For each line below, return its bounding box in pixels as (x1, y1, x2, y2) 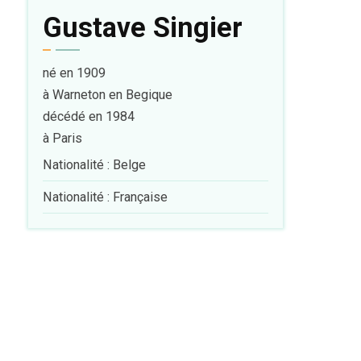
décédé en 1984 (42, 109, 135, 125)
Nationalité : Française (42, 189, 168, 205)
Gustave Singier (42, 11, 243, 44)
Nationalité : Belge (42, 157, 146, 173)
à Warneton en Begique (42, 87, 172, 103)
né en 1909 (42, 65, 106, 81)
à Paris (42, 131, 82, 147)
